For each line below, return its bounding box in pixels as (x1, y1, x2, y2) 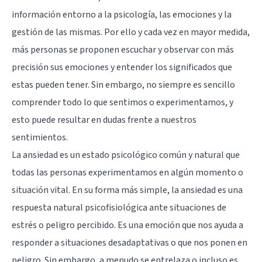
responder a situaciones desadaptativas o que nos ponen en (12, 236, 247, 249)
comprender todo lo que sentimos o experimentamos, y (12, 95, 233, 109)
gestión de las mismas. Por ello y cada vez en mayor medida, (12, 25, 250, 39)
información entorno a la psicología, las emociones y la (12, 8, 232, 21)
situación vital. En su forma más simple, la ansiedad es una (12, 183, 243, 196)
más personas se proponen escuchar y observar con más (12, 43, 234, 56)
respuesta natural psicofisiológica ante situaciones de (12, 201, 226, 214)
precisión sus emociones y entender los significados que (12, 60, 232, 74)
